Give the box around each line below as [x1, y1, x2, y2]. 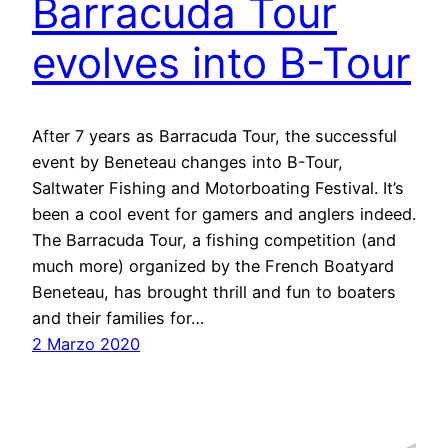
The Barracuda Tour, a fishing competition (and [32, 230, 396, 251]
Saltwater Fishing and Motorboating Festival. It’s [32, 178, 404, 199]
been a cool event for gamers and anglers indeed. [32, 204, 416, 225]
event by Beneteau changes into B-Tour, [32, 152, 343, 173]
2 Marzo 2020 [32, 334, 140, 355]
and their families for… [32, 308, 204, 329]
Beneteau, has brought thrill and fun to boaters [32, 282, 396, 303]
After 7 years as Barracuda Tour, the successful [32, 126, 397, 147]
